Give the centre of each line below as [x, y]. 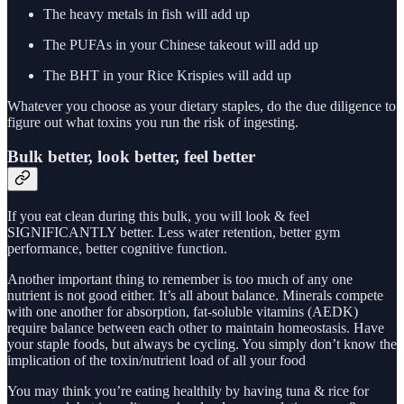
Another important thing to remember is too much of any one [180, 279]
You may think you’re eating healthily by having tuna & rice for [188, 390]
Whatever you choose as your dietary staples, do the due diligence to [202, 106]
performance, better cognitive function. [119, 248]
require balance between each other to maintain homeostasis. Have [196, 327]
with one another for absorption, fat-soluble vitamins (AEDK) [183, 311]
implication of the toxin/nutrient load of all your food [156, 360]
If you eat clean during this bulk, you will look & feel [158, 216]
